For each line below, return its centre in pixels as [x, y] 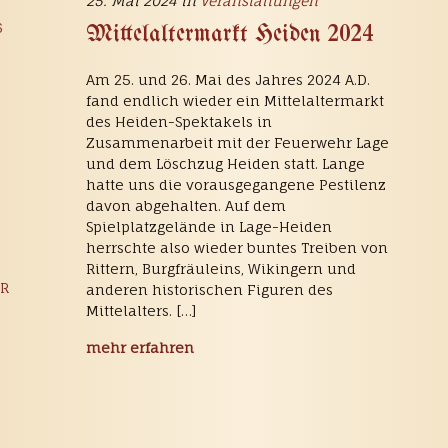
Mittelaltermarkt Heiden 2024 [229, 34]
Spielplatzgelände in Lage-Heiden [208, 226]
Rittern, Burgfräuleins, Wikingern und [220, 268]
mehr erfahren [139, 348]
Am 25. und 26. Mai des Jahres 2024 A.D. [227, 79]
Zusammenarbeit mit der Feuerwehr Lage [237, 142]
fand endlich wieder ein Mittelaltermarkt [234, 100]
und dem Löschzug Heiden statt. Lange [225, 163]
